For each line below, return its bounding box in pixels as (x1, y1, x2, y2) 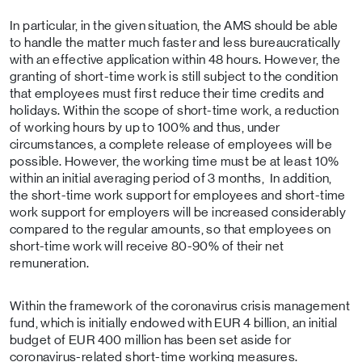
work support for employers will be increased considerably (10, 205, 347, 219)
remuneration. (10, 256, 90, 270)
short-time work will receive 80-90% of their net (10, 239, 284, 253)
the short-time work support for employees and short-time (10, 188, 346, 202)
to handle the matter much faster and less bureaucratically (10, 36, 341, 49)
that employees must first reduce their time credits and (10, 86, 325, 100)
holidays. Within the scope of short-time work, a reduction (10, 103, 339, 117)
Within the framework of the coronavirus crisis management (10, 299, 351, 313)
